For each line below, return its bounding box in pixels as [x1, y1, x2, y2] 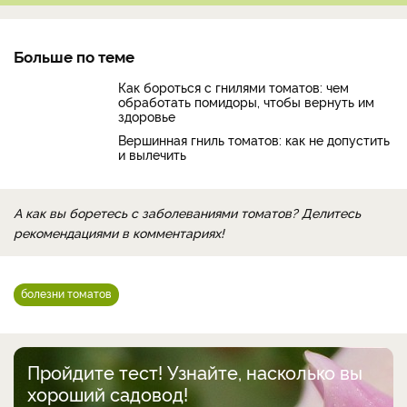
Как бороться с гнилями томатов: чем [118, 78, 349, 96]
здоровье [118, 107, 175, 125]
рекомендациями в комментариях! [14, 223, 224, 242]
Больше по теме [14, 45, 134, 67]
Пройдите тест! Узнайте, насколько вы [27, 359, 362, 385]
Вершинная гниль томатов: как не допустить [118, 131, 390, 149]
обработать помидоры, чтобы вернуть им [118, 93, 374, 111]
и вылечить [118, 145, 186, 164]
